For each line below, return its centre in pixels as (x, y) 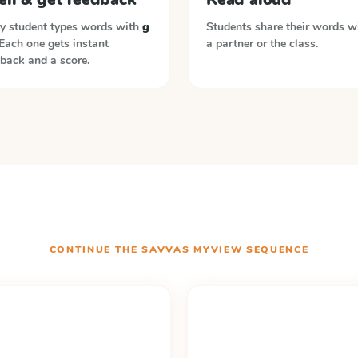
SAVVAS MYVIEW (192, 249)
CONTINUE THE (95, 249)
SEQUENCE (276, 249)
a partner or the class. (262, 44)
